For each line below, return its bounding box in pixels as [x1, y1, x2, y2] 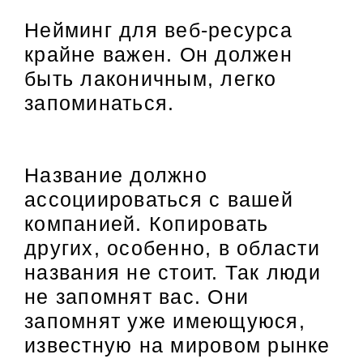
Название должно [24, 163, 207, 186]
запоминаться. [24, 91, 175, 114]
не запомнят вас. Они [24, 284, 249, 308]
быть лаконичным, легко [24, 66, 277, 90]
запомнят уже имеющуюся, [24, 309, 305, 332]
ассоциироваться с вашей [24, 187, 293, 211]
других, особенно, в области [24, 236, 320, 259]
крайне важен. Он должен [24, 42, 293, 66]
